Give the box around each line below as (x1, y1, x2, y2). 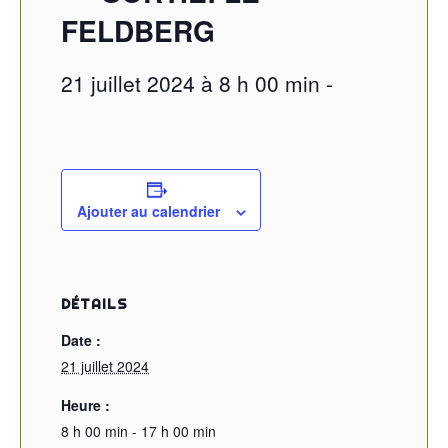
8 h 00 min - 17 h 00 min (61, 421, 216, 441)
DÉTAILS (61, 295, 128, 313)
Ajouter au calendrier (76, 201, 220, 221)
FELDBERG (61, 10, 215, 51)
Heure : (61, 395, 110, 415)
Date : (61, 330, 101, 350)
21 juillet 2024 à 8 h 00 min (61, 68, 320, 98)
